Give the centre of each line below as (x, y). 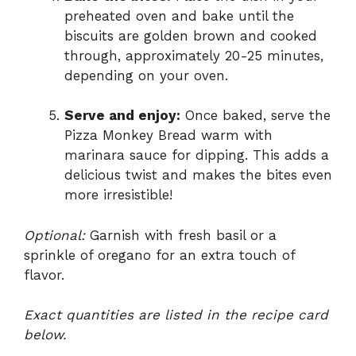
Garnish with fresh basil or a (181, 235)
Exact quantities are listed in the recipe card (176, 315)
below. (45, 335)
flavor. (44, 275)
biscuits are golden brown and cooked (191, 35)
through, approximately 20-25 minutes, (194, 55)
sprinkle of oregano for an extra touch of (159, 255)
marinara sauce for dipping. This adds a (197, 155)
